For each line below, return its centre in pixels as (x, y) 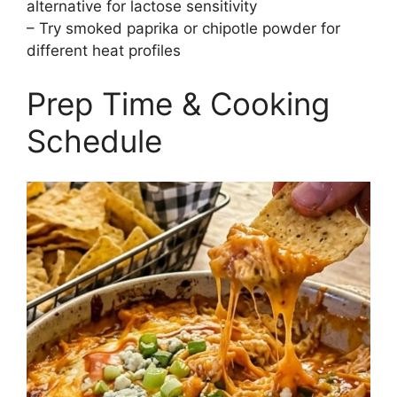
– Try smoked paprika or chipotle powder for (183, 29)
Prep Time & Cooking (178, 103)
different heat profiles (104, 51)
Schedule (94, 140)
